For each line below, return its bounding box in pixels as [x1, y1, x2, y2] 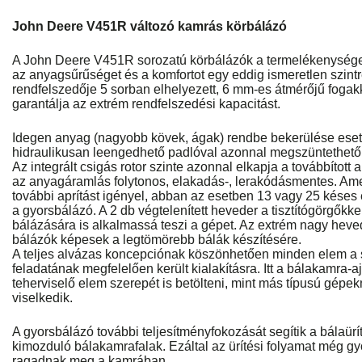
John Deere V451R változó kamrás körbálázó [12, 19, 287, 33]
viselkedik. [12, 291, 73, 305]
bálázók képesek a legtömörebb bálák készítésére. [12, 233, 301, 246]
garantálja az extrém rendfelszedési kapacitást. [12, 97, 280, 111]
